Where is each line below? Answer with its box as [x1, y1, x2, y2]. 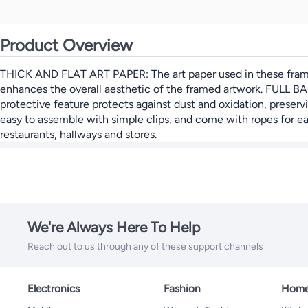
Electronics [27, 282, 80, 295]
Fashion [164, 282, 201, 295]
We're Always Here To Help [27, 219, 200, 236]
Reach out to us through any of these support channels [27, 241, 263, 252]
